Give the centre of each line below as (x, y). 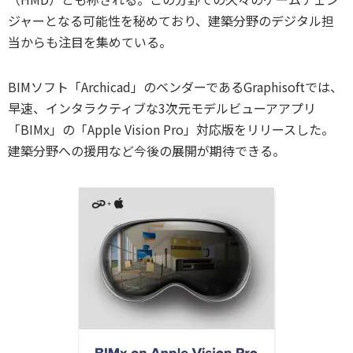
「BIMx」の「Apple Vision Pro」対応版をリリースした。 (171, 129)
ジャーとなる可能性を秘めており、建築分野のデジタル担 (171, 20)
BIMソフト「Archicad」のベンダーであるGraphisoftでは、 (175, 86)
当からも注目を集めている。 (90, 41)
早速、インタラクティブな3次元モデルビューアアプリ (162, 108)
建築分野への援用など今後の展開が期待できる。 (147, 150)
